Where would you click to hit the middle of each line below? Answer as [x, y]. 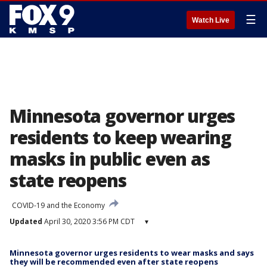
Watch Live [211, 20]
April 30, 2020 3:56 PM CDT [89, 221]
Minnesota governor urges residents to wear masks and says [132, 253]
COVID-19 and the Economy [58, 205]
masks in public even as [110, 159]
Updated [26, 221]
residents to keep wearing [120, 137]
